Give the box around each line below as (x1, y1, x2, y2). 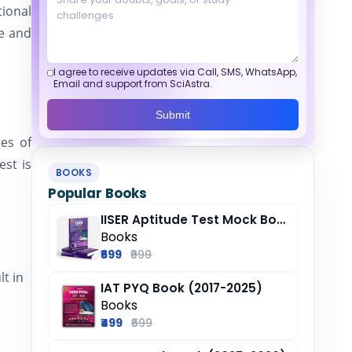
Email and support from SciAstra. (53, 77, 213, 90)
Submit (156, 108, 190, 121)
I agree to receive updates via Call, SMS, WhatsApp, (53, 65, 298, 79)
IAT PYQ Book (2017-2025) (101, 280, 262, 296)
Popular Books (48, 184, 147, 203)
